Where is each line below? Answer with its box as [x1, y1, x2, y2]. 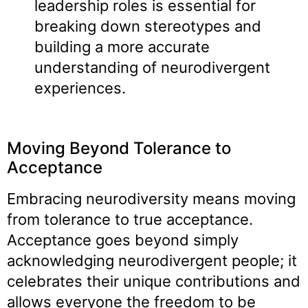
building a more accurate [34, 38, 210, 56]
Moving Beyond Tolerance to [7, 137, 231, 158]
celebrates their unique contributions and [7, 272, 300, 290]
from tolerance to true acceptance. [7, 210, 253, 228]
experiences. [34, 79, 126, 98]
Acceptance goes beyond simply [7, 230, 239, 249]
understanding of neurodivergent [34, 58, 270, 77]
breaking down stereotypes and [34, 17, 261, 36]
